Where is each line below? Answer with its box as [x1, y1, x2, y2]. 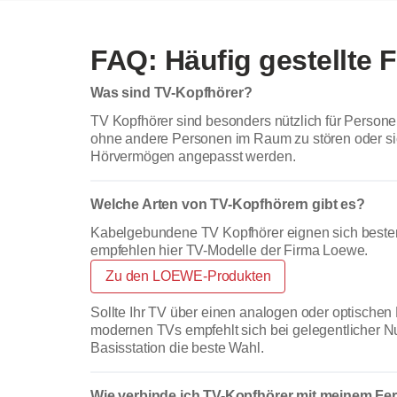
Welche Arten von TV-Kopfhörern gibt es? [90, 196, 365, 212]
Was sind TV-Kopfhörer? [90, 84, 253, 100]
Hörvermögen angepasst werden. [90, 148, 296, 164]
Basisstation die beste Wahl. [90, 339, 264, 355]
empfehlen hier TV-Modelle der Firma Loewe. [90, 242, 369, 258]
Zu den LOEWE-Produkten [105, 268, 271, 284]
